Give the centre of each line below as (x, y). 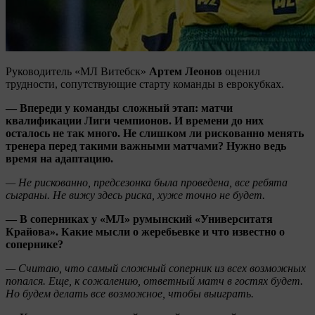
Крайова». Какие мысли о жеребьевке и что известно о (145, 231)
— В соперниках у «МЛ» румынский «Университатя (139, 219)
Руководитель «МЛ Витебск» (76, 71)
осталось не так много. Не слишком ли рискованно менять (155, 133)
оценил (243, 71)
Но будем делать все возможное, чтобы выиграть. (130, 293)
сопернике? (34, 244)
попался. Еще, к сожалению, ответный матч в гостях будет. (154, 281)
